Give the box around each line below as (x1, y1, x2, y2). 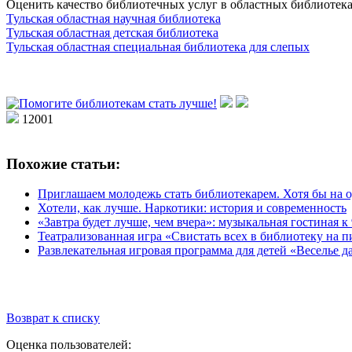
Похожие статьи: (6, 155, 120, 172)
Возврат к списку (6, 311, 100, 325)
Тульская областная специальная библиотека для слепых (6, 39, 310, 53)
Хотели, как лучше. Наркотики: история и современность (38, 201, 346, 215)
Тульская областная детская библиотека (6, 25, 218, 39)
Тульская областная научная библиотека (6, 11, 221, 25)
